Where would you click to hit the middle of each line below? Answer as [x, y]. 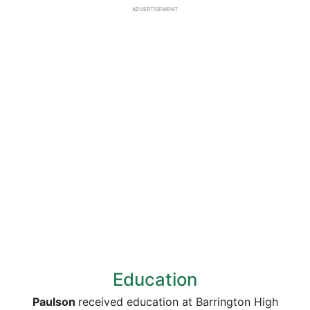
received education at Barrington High [178, 302]
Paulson [55, 302]
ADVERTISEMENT [155, 9]
